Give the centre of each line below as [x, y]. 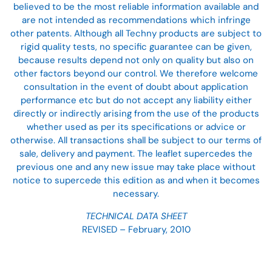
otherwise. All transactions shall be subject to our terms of [136, 141]
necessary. [136, 194]
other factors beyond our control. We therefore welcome [136, 74]
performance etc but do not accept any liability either [136, 100]
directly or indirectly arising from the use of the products [136, 114]
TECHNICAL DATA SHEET [136, 216]
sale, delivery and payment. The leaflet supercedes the [136, 154]
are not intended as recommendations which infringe [136, 20]
